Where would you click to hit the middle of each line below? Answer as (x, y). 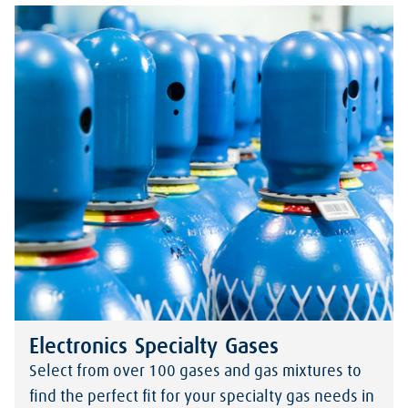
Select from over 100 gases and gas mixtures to (195, 371)
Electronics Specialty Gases (154, 347)
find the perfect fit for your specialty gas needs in (202, 397)
